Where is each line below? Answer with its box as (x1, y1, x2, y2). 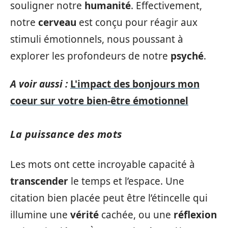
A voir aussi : (10, 77, 68, 91)
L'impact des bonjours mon (70, 77, 199, 91)
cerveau (38, 15, 76, 29)
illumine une (10, 208, 70, 221)
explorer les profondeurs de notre (10, 49, 170, 63)
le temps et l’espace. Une (68, 174, 184, 188)
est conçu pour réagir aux (76, 15, 197, 29)
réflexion (174, 208, 217, 221)
